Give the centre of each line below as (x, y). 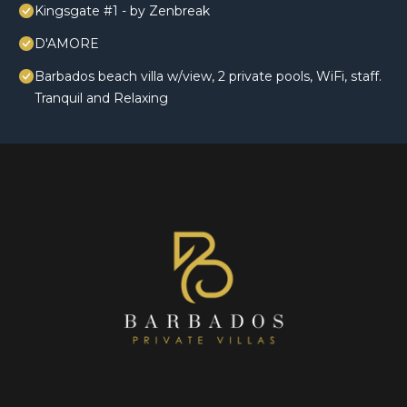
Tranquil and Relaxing (101, 99)
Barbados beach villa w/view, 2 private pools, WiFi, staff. (208, 77)
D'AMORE (67, 44)
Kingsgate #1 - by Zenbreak (122, 11)
